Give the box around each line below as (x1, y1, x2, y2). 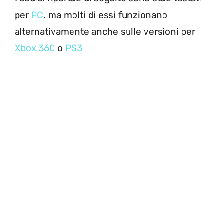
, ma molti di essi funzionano (43, 9, 167, 20)
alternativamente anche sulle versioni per (15, 25, 195, 37)
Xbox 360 (15, 42, 55, 54)
